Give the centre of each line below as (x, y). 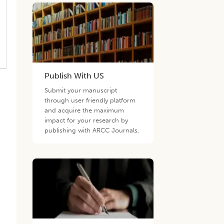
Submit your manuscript (81, 90)
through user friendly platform (90, 100)
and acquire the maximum (84, 110)
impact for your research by (86, 120)
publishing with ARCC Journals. (92, 130)
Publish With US (74, 76)
